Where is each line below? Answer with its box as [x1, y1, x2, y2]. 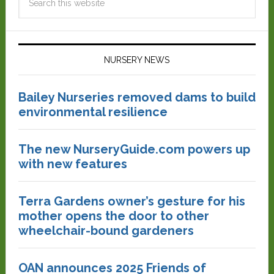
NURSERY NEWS [104, 55, 170, 65]
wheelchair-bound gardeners [18, 223, 194, 238]
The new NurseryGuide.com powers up [18, 142, 250, 157]
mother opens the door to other [18, 209, 209, 223]
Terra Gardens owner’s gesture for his [18, 194, 245, 209]
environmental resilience [18, 105, 168, 119]
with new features [18, 157, 127, 171]
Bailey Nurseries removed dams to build [18, 90, 256, 105]
